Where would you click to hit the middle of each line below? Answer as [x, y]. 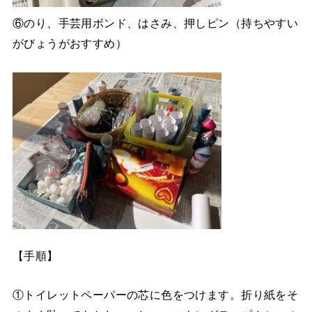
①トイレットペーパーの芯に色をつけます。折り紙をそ [155, 294]
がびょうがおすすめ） [70, 44]
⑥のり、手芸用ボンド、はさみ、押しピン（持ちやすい [155, 23]
